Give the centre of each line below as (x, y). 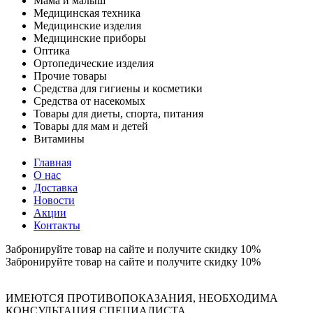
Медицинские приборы (90, 38)
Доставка (56, 188)
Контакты (57, 225)
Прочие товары (70, 76)
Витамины (59, 139)
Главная (52, 162)
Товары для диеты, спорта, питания (118, 114)
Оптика (52, 51)
